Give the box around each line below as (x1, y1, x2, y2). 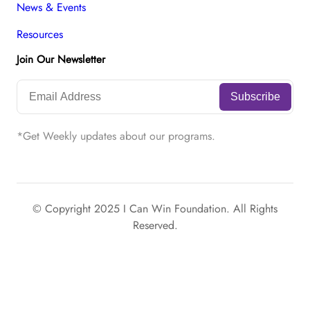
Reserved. (132, 217, 178, 233)
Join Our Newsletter (17, 52, 105, 68)
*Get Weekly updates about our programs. (17, 128, 215, 145)
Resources (17, 26, 63, 43)
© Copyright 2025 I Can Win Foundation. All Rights (33, 200, 277, 217)
